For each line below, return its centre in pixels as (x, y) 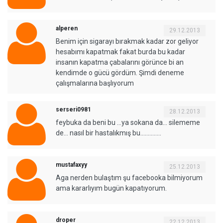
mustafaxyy (71, 165)
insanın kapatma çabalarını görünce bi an (120, 62)
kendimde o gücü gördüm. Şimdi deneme (120, 72)
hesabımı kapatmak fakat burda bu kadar (120, 52)
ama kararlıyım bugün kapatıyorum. (111, 188)
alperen (67, 28)
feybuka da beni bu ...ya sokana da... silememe (128, 122)
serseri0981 (73, 109)
